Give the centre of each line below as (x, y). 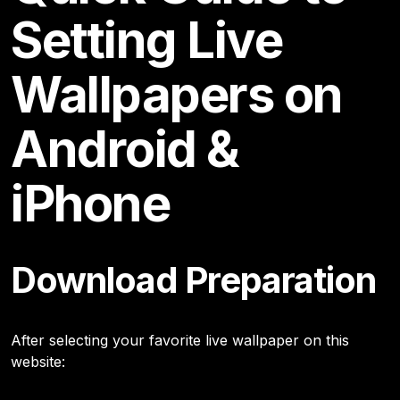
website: (38, 361)
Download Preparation (193, 279)
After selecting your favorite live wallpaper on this (180, 340)
